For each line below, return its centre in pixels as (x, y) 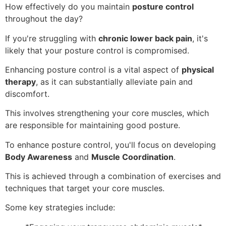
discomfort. (27, 94)
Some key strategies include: (60, 208)
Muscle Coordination (132, 157)
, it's (200, 38)
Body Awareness (39, 157)
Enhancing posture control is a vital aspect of (93, 69)
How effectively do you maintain (69, 7)
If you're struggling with (52, 38)
